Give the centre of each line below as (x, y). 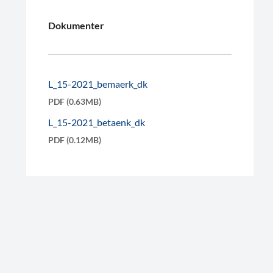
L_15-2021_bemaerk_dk (98, 83)
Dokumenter (76, 25)
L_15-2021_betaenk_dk (97, 122)
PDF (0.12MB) (75, 140)
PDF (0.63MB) (75, 101)
